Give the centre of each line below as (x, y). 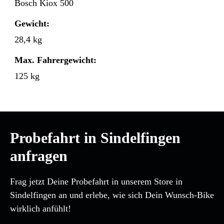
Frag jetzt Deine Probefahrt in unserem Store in (96, 182)
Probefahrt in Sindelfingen (95, 138)
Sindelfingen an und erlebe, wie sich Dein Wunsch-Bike (112, 195)
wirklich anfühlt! (40, 209)
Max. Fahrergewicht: (55, 60)
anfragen (39, 156)
